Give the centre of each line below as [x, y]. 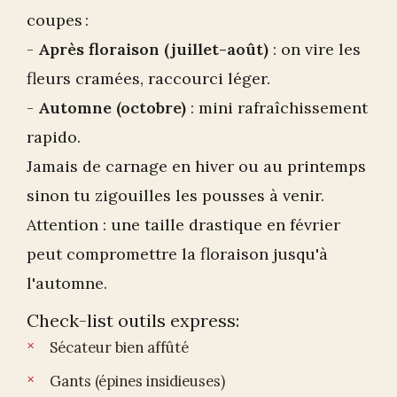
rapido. [54, 136]
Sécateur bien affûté [119, 347]
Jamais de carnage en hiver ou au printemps [196, 166]
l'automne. [67, 283]
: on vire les [315, 49]
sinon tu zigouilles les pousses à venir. [175, 195]
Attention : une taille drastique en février [183, 224]
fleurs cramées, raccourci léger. [148, 78]
